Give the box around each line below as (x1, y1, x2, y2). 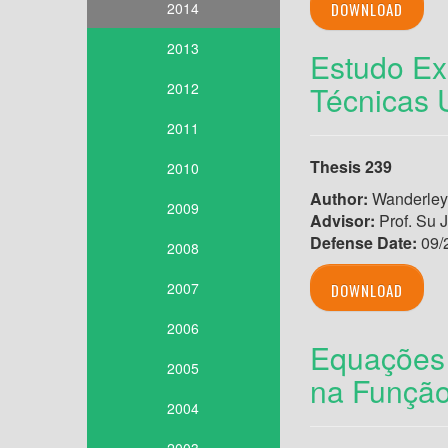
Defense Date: (309, 231, 417, 255)
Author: (309, 187, 368, 211)
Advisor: (309, 209, 379, 233)
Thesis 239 (309, 155, 392, 179)
